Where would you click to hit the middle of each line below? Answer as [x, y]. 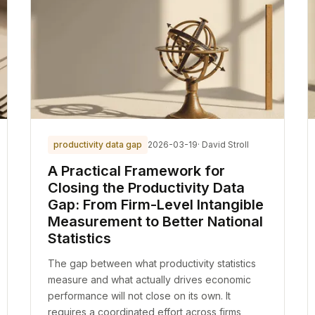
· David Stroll [223, 144]
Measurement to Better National [155, 221]
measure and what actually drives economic [149, 279]
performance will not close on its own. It [139, 296]
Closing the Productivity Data [146, 188]
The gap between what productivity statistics [152, 263]
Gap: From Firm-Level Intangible [155, 205]
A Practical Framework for [136, 171]
